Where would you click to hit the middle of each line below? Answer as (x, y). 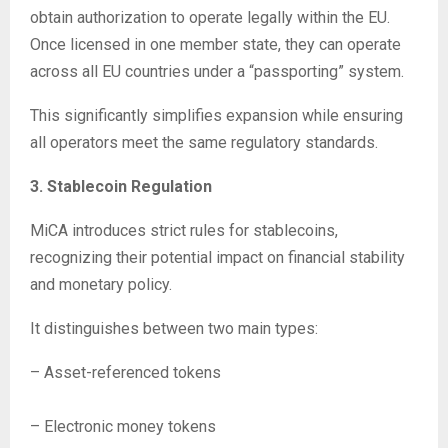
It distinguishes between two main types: (174, 328)
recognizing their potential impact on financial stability (217, 257)
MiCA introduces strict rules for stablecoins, (184, 230)
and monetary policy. (101, 284)
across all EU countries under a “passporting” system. (217, 71)
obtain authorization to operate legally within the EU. (210, 17)
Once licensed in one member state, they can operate (215, 44)
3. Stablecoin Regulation (121, 186)
